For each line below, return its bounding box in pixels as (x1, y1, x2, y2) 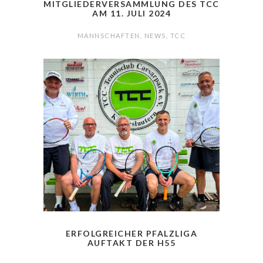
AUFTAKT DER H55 (87, 238, 176, 248)
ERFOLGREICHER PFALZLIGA (65, 228, 198, 239)
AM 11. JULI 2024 (92, 8, 171, 19)
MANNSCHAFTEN (77, 32, 140, 40)
